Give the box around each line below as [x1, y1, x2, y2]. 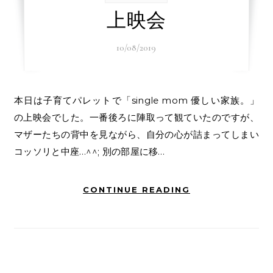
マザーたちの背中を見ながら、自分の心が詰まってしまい [14, 129, 259, 141]
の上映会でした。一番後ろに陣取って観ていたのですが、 [14, 112, 259, 124]
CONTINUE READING [83, 185, 190, 195]
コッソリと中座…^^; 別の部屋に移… [14, 146, 165, 158]
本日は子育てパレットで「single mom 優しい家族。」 [14, 94, 24, 107]
